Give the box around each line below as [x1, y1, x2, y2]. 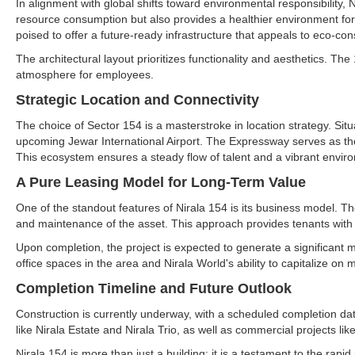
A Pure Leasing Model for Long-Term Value [16, 174, 306, 190]
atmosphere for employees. [16, 68, 154, 81]
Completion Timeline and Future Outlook [16, 281, 292, 296]
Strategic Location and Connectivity [16, 92, 259, 108]
